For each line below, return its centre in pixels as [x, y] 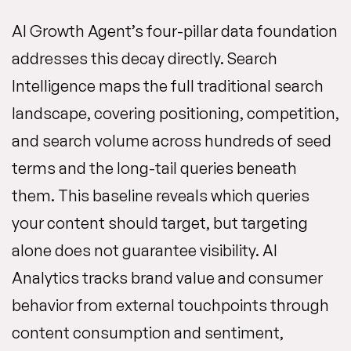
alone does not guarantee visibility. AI [145, 250]
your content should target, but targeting [160, 223]
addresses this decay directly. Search [145, 58]
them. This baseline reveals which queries [161, 195]
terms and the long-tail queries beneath [154, 168]
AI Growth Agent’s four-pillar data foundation [175, 31]
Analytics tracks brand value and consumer [167, 278]
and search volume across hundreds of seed [172, 141]
